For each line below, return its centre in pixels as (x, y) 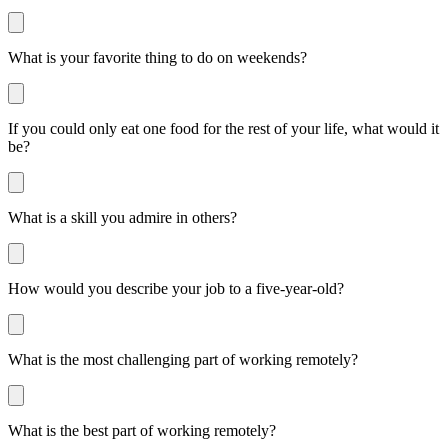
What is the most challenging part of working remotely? (183, 359)
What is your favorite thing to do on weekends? (157, 57)
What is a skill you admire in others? (122, 217)
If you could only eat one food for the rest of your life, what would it (223, 128)
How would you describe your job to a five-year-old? (176, 288)
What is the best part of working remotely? (142, 430)
